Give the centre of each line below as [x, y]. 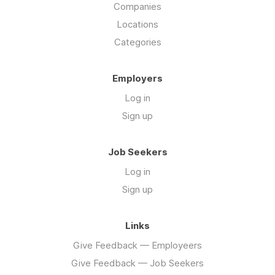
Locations [137, 24]
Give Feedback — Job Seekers [137, 263]
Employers [137, 78]
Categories [137, 42]
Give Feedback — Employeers [137, 245]
